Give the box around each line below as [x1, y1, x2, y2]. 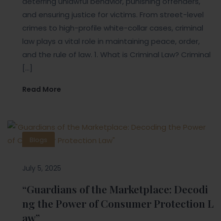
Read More [22, 84, 61, 95]
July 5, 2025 [22, 163, 61, 174]
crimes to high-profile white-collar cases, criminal [22, 23, 203, 34]
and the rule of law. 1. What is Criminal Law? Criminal [22, 49, 211, 60]
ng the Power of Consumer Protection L [22, 196, 214, 211]
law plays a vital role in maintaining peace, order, [22, 36, 200, 47]
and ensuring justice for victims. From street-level [22, 9, 204, 20]
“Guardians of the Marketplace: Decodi [22, 182, 208, 196]
